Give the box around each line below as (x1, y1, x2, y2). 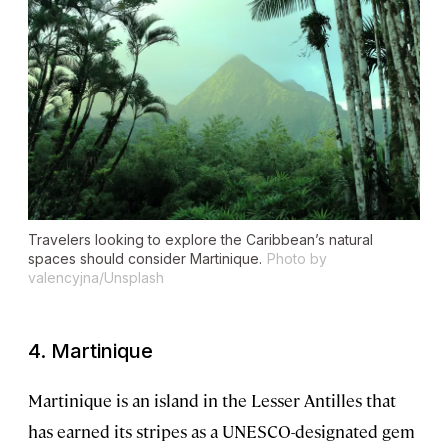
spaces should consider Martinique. (28, 249, 262, 267)
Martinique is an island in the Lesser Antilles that (28, 388, 396, 411)
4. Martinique (28, 338, 153, 363)
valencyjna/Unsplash (28, 268, 164, 286)
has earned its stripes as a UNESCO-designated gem (28, 419, 415, 442)
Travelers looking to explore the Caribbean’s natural (28, 230, 373, 248)
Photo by (267, 249, 327, 267)
